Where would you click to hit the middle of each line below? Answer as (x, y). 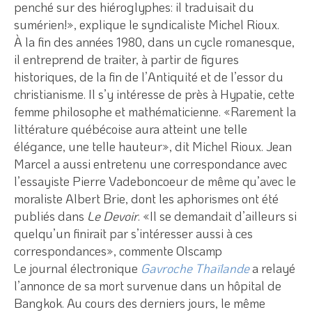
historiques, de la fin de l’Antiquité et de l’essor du (149, 76)
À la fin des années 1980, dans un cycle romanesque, (154, 41)
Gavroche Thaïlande (195, 268)
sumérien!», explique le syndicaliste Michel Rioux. (147, 24)
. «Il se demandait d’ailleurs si (217, 216)
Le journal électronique (77, 268)
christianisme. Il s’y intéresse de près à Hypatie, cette (154, 94)
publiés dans (50, 216)
